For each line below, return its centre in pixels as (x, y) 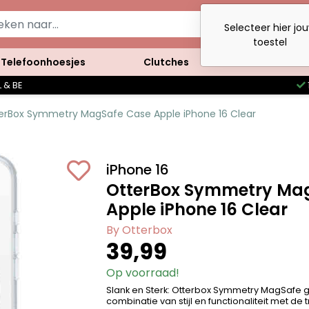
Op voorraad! (143, 273)
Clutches (166, 62)
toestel (270, 42)
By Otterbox (140, 230)
